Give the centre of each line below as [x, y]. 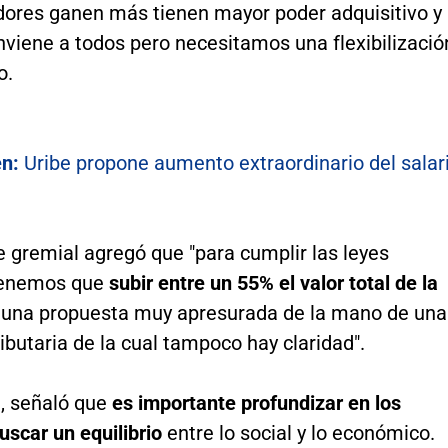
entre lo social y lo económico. [298, 432]
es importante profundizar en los [256, 402]
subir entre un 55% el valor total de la [273, 282]
